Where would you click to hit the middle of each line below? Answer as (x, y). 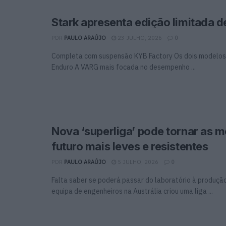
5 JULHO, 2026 (137, 162)
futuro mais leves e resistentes (130, 146)
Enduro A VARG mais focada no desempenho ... (124, 67)
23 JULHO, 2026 (139, 38)
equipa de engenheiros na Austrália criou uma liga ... (132, 191)
